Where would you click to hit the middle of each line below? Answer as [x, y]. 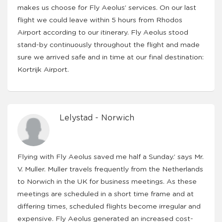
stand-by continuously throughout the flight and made [109, 45]
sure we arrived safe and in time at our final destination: [111, 57]
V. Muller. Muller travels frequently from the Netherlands [110, 169]
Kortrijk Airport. [43, 70]
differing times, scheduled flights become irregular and [109, 207]
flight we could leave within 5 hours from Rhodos [100, 20]
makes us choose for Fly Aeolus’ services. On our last [107, 8]
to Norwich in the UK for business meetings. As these [107, 182]
